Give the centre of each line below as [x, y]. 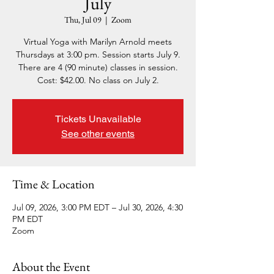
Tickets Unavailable [98, 119]
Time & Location [54, 184]
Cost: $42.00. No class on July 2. [98, 80]
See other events [98, 134]
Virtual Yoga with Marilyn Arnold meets [98, 42]
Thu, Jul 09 [83, 20]
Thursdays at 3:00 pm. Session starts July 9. [98, 54]
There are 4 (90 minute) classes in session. [98, 67]
